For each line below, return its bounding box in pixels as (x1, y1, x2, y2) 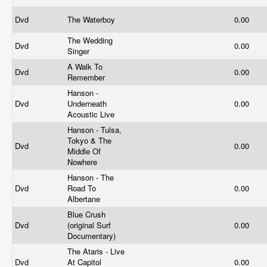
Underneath (67, 98, 107, 109)
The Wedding (67, 35, 113, 46)
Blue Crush (67, 209, 105, 220)
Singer (67, 45, 92, 57)
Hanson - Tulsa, (67, 124, 122, 135)
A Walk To (67, 61, 103, 72)
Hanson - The (67, 172, 114, 183)
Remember (67, 72, 107, 83)
